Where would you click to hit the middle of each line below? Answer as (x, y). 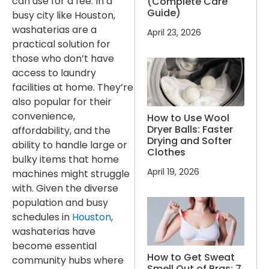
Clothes (166, 152)
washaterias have (54, 232)
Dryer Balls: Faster (190, 129)
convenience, (44, 116)
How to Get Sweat (191, 257)
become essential (54, 246)
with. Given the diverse (65, 189)
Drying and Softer (189, 141)
